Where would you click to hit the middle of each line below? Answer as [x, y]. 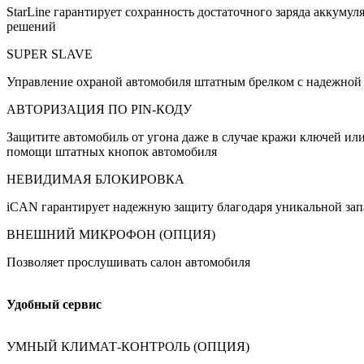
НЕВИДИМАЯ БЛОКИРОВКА [95, 180]
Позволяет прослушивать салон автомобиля [128, 262]
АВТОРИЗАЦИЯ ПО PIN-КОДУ [99, 110]
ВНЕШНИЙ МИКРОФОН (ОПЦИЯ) [111, 235]
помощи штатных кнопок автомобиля [112, 152]
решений [31, 27]
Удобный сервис [54, 305]
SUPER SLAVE [50, 54]
